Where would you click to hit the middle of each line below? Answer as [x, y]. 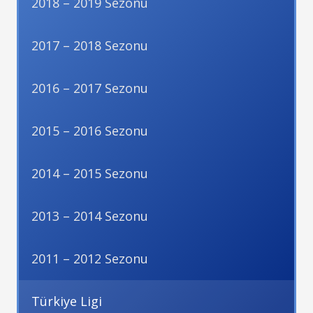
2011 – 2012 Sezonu [90, 259]
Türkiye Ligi [67, 301]
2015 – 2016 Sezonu [90, 131]
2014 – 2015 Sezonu [90, 173]
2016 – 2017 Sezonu [90, 88]
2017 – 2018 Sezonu [90, 45]
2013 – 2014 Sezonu [90, 216]
